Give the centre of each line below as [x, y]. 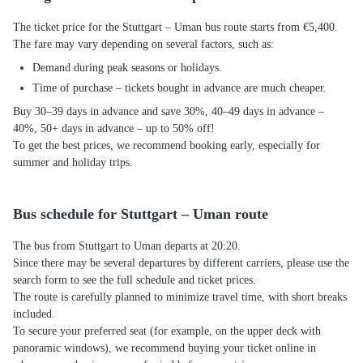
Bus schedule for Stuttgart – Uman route [141, 214]
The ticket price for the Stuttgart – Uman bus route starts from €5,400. [175, 27]
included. [34, 314]
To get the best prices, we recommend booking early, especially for [167, 145]
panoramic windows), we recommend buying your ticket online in [164, 348]
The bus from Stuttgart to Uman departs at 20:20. [127, 246]
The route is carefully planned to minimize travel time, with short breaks [180, 297]
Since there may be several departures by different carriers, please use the [181, 263]
